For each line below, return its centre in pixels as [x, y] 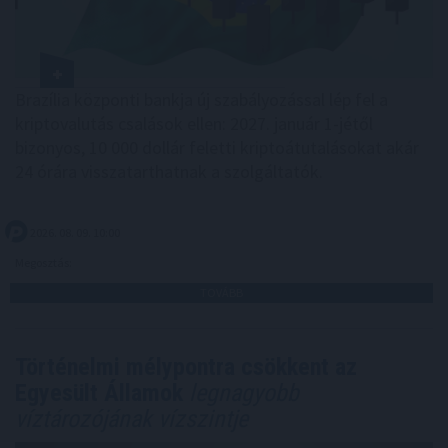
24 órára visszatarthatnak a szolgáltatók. [169, 171]
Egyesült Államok [99, 392]
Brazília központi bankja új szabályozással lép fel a [201, 99]
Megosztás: [44, 262]
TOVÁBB [221, 292]
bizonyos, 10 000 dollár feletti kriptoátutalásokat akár [217, 147]
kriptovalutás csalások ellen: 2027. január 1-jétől [194, 123]
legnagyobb [241, 392]
